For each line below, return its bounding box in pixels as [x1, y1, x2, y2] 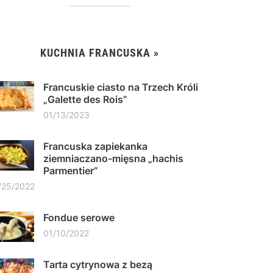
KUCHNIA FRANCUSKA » [40, 46, 159, 59]
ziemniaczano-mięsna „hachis [43, 152, 183, 165]
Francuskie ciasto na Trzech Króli [43, 80, 198, 93]
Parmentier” [43, 164, 98, 177]
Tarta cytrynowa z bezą [43, 258, 152, 271]
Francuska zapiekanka [43, 140, 147, 152]
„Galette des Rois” [43, 93, 127, 105]
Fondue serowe [43, 211, 115, 224]
